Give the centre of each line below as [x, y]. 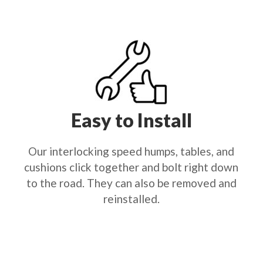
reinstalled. [131, 199]
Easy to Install [131, 120]
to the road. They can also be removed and [131, 183]
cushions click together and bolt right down [131, 167]
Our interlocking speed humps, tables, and [131, 151]
